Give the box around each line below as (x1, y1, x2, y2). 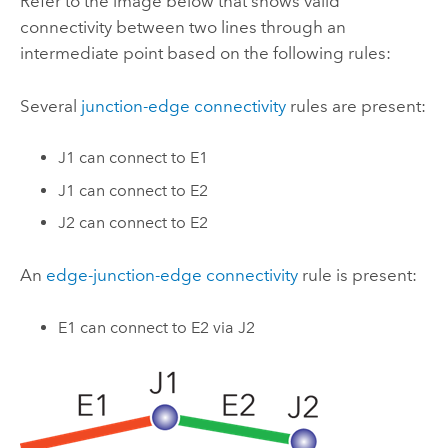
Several (19, 95, 81, 116)
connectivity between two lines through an (19, 17, 346, 38)
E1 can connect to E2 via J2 (58, 317, 256, 337)
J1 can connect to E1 (58, 147, 209, 167)
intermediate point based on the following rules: (19, 43, 391, 64)
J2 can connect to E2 (58, 213, 209, 233)
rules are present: (285, 95, 426, 116)
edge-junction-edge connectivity (45, 265, 298, 286)
